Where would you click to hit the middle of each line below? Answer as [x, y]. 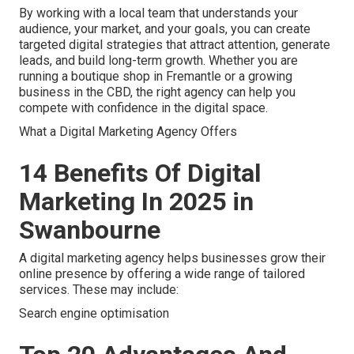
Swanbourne [90, 230]
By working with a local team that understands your [158, 13]
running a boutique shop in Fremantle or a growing [156, 77]
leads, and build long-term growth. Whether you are [158, 61]
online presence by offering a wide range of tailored [162, 274]
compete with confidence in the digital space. [143, 108]
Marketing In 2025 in [136, 202]
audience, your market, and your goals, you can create [165, 29]
